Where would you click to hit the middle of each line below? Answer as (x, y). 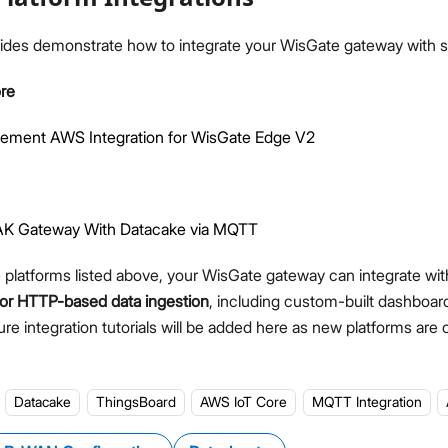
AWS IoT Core (244, 402)
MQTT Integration (366, 402)
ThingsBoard (135, 402)
